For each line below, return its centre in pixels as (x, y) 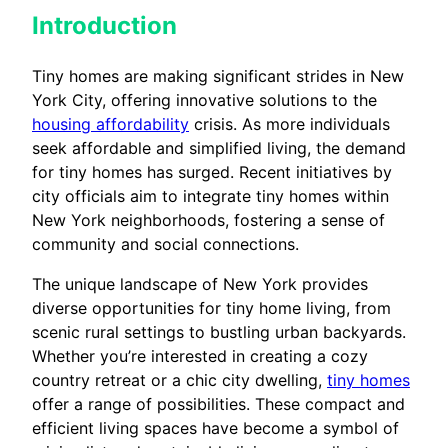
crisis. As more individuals (289, 124)
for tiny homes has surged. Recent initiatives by (212, 172)
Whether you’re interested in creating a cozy (200, 356)
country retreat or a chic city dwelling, (179, 380)
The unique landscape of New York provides (200, 284)
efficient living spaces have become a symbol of (215, 428)
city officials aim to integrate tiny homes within (210, 196)
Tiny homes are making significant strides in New (218, 76)
